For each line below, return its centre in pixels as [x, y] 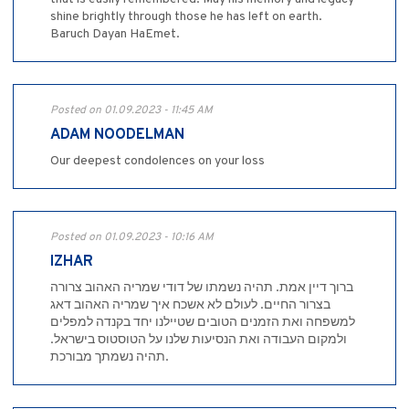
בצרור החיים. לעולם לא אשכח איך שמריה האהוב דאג [190, 306]
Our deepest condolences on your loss [157, 162]
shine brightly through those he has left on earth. [186, 17]
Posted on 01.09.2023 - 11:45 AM [131, 111]
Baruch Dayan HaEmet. [115, 35]
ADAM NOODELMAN [117, 136]
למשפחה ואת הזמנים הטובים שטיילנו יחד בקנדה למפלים [203, 323]
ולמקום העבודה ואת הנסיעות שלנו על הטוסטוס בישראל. [199, 341]
